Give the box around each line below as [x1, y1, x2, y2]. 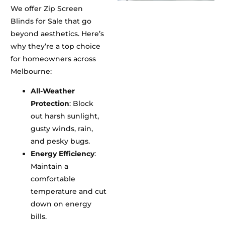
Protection [31, 98, 70, 108]
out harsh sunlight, [31, 111, 99, 121]
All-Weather [31, 86, 75, 95]
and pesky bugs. [31, 136, 90, 146]
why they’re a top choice [11, 41, 101, 51]
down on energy [31, 199, 92, 208]
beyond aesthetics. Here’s [11, 29, 104, 38]
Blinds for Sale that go [11, 16, 92, 26]
